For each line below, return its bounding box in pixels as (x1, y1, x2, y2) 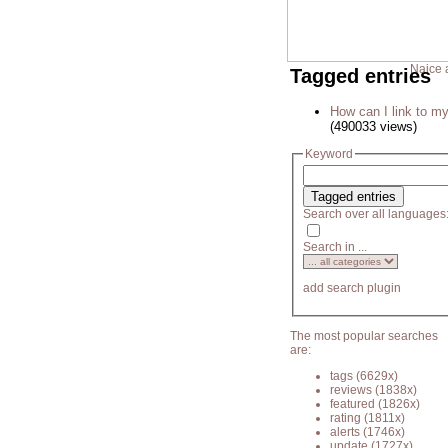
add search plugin (303, 281, 401, 296)
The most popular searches (290, 328, 438, 343)
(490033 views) (330, 119, 417, 135)
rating (330, 410, 361, 425)
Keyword (305, 147, 353, 162)
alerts (330, 424, 360, 439)
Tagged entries (290, 65, 431, 87)
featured (330, 396, 375, 411)
